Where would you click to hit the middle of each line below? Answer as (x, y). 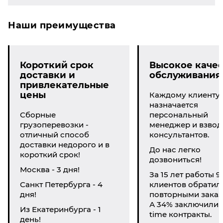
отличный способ (55, 135)
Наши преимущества (62, 25)
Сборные (38, 115)
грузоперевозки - (54, 125)
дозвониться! (175, 160)
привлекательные (64, 85)
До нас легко (175, 150)
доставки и (48, 75)
